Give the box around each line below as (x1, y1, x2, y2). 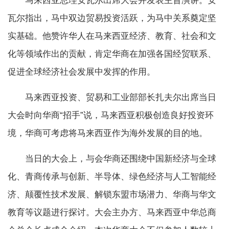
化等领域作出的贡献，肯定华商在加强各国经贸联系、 (8, 49, 216, 59)
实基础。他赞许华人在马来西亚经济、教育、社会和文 (8, 31, 216, 41)
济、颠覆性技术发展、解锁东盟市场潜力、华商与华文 (8, 190, 216, 200)
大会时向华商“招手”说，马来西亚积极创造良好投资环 (8, 110, 214, 121)
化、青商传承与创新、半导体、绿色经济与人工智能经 (8, 172, 216, 182)
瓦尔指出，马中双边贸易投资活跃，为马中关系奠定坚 (8, 13, 216, 24)
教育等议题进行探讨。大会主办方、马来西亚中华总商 (8, 208, 216, 218)
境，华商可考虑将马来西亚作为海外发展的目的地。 (8, 128, 208, 139)
